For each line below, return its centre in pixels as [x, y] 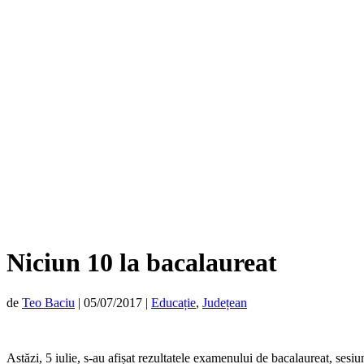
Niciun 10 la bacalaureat [142, 263]
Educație [173, 302]
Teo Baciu [48, 302]
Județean [225, 302]
